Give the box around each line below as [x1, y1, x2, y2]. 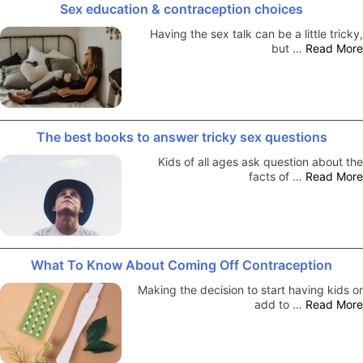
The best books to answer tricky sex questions [36, 128, 327, 145]
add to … [254, 297, 305, 311]
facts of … [249, 169, 305, 183]
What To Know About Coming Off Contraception [31, 256, 332, 273]
